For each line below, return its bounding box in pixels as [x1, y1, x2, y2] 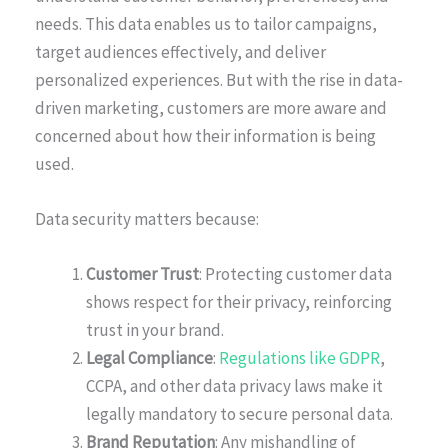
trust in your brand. [86, 319, 224, 342]
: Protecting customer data [199, 263, 392, 286]
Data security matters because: [35, 208, 259, 231]
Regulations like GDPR [219, 347, 380, 370]
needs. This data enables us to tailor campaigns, [35, 12, 377, 35]
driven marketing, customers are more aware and [35, 96, 387, 119]
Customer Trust [86, 263, 199, 286]
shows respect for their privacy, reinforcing [86, 291, 392, 314]
